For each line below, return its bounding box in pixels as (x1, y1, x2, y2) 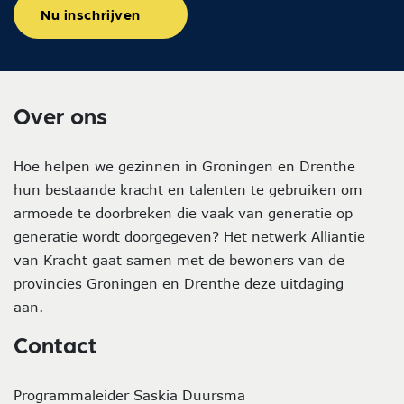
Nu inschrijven (41, 5, 141, 23)
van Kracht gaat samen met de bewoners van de (14, 252, 344, 268)
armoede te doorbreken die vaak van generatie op (14, 205, 353, 221)
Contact (14, 330, 97, 359)
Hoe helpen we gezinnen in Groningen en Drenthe (14, 158, 355, 174)
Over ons (14, 101, 107, 130)
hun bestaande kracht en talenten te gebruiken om (14, 181, 363, 197)
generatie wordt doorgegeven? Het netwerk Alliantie (14, 228, 365, 244)
